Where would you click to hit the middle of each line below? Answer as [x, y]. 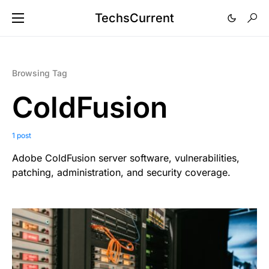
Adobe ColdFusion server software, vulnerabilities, [126, 158]
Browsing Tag [40, 73]
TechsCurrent [134, 18]
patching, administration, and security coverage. [121, 172]
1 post [22, 135]
